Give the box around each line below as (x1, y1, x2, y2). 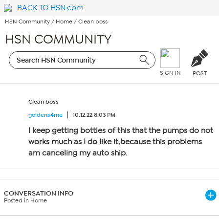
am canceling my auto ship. (28, 149, 127, 157)
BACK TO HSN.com (17, 3, 84, 12)
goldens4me (28, 111, 63, 118)
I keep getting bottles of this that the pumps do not (28, 126, 213, 135)
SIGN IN (159, 69, 181, 77)
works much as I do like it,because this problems (28, 137, 202, 146)
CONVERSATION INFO (4, 189, 73, 197)
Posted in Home (4, 197, 47, 204)
